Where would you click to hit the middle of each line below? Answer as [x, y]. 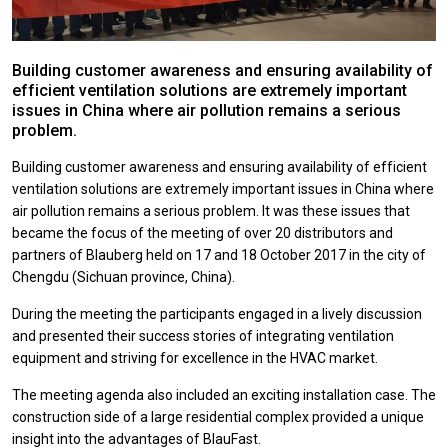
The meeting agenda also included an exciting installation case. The [224, 394]
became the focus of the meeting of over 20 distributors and [202, 232]
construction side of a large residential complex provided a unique [218, 416]
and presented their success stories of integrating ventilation [203, 335]
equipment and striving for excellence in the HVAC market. [195, 357]
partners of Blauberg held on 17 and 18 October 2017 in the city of [219, 254]
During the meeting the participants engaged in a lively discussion [217, 313]
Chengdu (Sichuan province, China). [123, 276]
